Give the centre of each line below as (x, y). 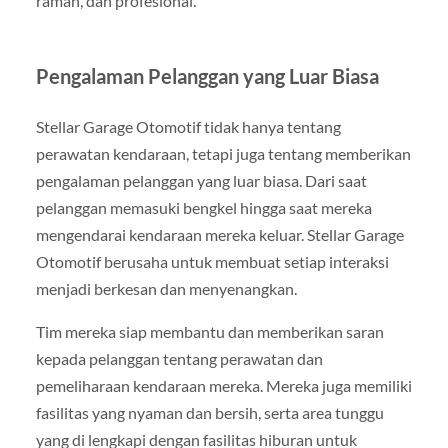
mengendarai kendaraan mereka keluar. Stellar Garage (219, 234)
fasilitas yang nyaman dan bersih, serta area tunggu (209, 412)
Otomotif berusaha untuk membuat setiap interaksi (212, 261)
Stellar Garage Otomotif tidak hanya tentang (188, 126)
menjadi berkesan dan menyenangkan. (166, 288)
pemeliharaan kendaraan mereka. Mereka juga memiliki (223, 385)
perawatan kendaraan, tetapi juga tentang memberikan (223, 153)
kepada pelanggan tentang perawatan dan (179, 358)
